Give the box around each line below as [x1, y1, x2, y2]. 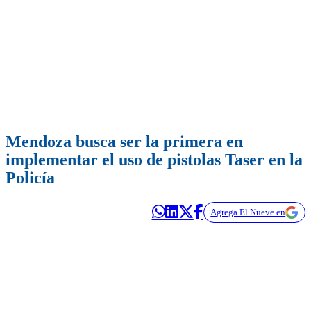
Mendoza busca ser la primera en [6, 133, 243, 151]
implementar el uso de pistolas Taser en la [6, 151, 303, 169]
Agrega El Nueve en [210, 207, 286, 218]
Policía [6, 169, 55, 187]
